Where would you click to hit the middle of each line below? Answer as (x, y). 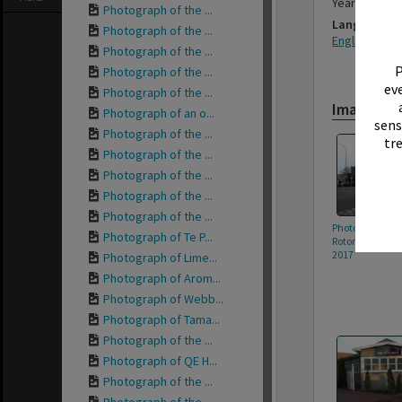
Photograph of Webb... (163, 299)
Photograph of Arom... (162, 278)
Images (357, 109)
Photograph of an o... (159, 113)
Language (360, 24)
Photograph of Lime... (160, 258)
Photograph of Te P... (158, 237)
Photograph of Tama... (162, 319)
